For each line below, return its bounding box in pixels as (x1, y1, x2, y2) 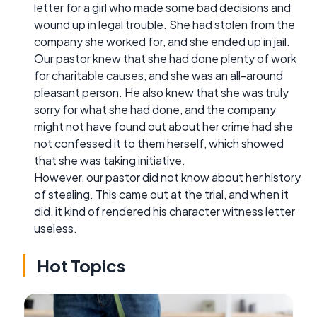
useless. (34, 220, 77, 236)
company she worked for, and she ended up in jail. (34, 33, 290, 49)
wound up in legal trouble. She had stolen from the (34, 16, 295, 32)
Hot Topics (37, 254, 125, 276)
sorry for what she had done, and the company (34, 101, 276, 117)
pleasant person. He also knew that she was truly (34, 84, 289, 100)
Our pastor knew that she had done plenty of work (34, 50, 296, 66)
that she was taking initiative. (34, 152, 185, 168)
